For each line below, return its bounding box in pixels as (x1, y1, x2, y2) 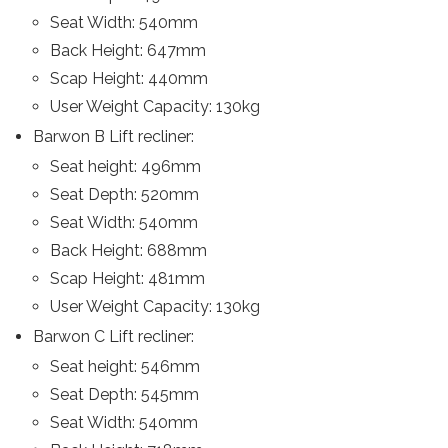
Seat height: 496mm (50, 157, 202, 176)
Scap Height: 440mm (50, 69, 209, 88)
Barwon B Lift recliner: (32, 127, 194, 146)
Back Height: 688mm (50, 241, 208, 260)
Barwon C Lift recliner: (32, 327, 194, 346)
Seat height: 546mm (50, 357, 201, 376)
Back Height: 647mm (50, 41, 207, 60)
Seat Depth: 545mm (50, 385, 200, 404)
